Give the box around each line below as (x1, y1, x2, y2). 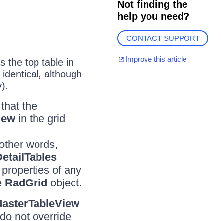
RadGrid (4, 177, 47, 189)
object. (47, 177, 82, 189)
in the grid (15, 112, 65, 125)
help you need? (117, 11, 189, 22)
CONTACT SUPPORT (126, 34, 200, 43)
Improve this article (125, 55, 186, 64)
